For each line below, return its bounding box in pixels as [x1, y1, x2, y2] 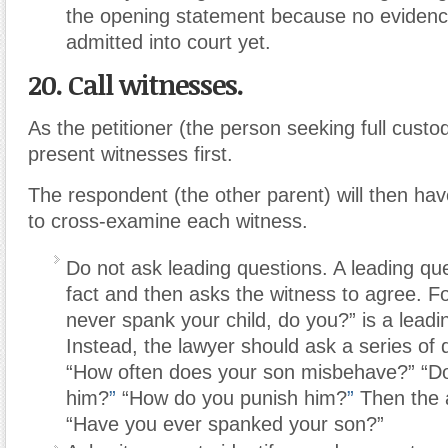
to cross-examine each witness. [28, 209, 308, 232]
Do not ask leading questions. [66, 256, 328, 279]
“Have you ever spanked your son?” [66, 412, 384, 435]
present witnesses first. [28, 142, 233, 165]
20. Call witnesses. [28, 65, 243, 103]
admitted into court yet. [66, 30, 271, 53]
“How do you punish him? [116, 386, 347, 409]
